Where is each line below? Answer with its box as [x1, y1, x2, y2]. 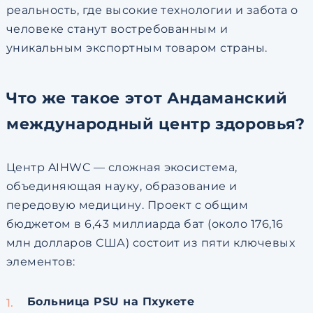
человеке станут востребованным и [6, 22, 228, 36]
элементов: [6, 255, 75, 268]
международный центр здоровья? [6, 115, 306, 133]
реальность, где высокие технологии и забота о [6, 3, 298, 17]
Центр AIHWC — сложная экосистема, [6, 161, 238, 174]
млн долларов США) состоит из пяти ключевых [6, 236, 296, 249]
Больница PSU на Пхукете [27, 295, 194, 308]
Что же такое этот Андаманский [6, 89, 289, 108]
